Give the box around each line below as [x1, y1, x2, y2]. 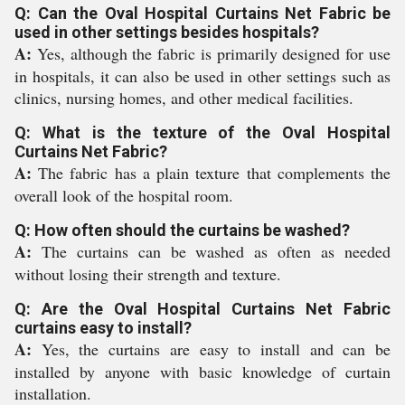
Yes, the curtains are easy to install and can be [41, 338, 391, 360]
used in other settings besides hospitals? [14, 23, 319, 42]
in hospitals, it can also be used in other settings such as [14, 65, 391, 87]
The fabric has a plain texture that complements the [38, 162, 391, 184]
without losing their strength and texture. [14, 263, 281, 285]
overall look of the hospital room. [14, 184, 233, 206]
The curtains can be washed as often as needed [41, 240, 391, 262]
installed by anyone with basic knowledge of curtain [14, 361, 391, 382]
